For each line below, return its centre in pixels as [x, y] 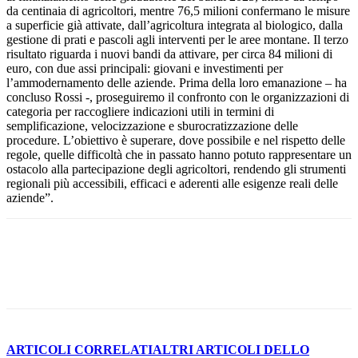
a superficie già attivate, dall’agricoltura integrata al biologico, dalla [175, 25]
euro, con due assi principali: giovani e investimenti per [145, 68]
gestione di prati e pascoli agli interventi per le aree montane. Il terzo [177, 39]
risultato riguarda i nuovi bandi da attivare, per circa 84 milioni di [169, 54]
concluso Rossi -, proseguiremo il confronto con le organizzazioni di [178, 97]
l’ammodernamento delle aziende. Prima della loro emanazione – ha [177, 82]
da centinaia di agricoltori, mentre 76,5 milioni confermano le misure [178, 10]
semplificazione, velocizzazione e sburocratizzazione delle [152, 125]
